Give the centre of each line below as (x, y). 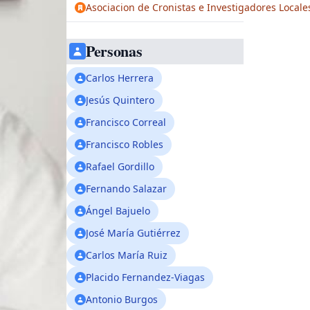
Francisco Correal (126, 122)
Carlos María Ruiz (127, 255)
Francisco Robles (125, 144)
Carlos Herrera (120, 78)
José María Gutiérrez (133, 233)
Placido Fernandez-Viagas (145, 277)
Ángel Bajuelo (118, 211)
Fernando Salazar (126, 189)
